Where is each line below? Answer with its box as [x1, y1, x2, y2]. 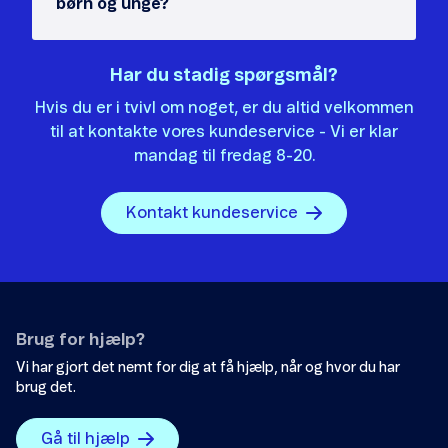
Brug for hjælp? [16, 332, 145, 348]
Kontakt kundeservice [126, 205, 298, 221]
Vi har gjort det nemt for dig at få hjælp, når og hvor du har [16, 361, 400, 375]
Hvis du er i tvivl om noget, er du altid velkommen [34, 100, 414, 116]
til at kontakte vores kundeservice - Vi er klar [50, 124, 398, 140]
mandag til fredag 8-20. [133, 148, 315, 164]
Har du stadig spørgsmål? [110, 67, 338, 85]
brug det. [16, 381, 76, 395]
